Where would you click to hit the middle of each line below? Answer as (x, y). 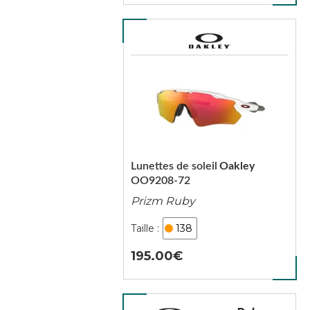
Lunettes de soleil (174, 166)
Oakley (237, 166)
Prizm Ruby (163, 201)
